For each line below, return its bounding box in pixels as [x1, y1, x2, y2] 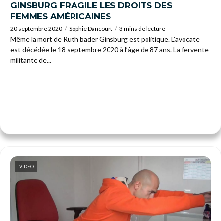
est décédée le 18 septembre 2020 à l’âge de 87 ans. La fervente [10, 45, 209, 54]
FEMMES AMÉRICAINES [10, 11, 111, 21]
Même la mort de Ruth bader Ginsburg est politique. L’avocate [10, 35, 200, 43]
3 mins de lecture [119, 24, 165, 32]
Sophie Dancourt [69, 24, 112, 32]
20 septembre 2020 [10, 24, 62, 32]
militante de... [10, 55, 51, 64]
